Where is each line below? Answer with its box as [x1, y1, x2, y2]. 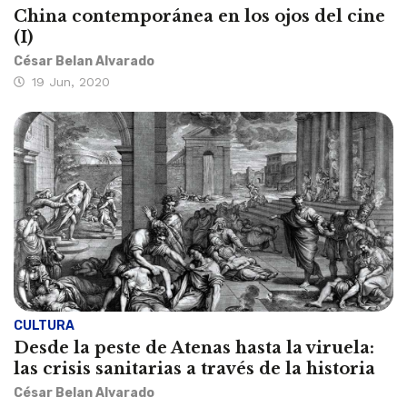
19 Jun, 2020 [32, 74, 110, 90]
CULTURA [14, 318, 74, 334]
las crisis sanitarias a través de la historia [14, 359, 375, 380]
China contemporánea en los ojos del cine [14, 6, 385, 27]
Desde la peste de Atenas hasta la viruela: [14, 338, 374, 359]
